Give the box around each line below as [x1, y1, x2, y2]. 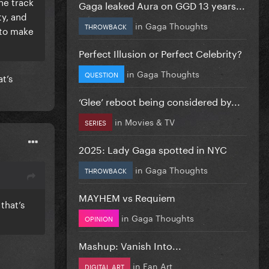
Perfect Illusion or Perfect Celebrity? [79, 44, 242, 60]
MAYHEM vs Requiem [79, 189, 175, 204]
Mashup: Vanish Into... [79, 237, 181, 252]
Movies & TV [125, 114, 175, 128]
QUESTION [85, 68, 118, 79]
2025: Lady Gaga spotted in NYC [79, 141, 227, 156]
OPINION [85, 212, 113, 223]
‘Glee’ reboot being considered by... [79, 92, 240, 108]
